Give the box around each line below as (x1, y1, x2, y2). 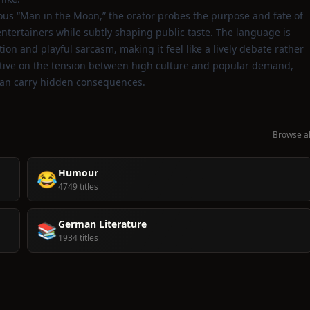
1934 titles (58, 232, 98, 244)
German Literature (58, 217, 147, 230)
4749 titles (58, 181, 98, 192)
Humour (58, 166, 98, 179)
